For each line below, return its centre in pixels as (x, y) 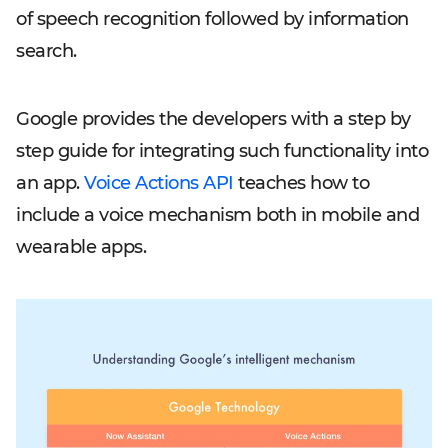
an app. (50, 183)
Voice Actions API (159, 183)
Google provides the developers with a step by (213, 119)
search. (46, 51)
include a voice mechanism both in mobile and (217, 215)
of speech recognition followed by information (212, 19)
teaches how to (301, 183)
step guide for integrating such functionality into (222, 151)
